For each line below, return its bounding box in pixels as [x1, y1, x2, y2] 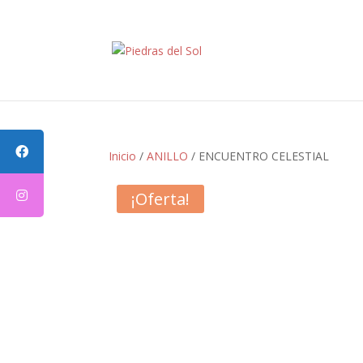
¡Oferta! [131, 188, 190, 210]
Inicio [109, 148, 137, 164]
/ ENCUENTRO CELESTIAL [188, 148, 330, 164]
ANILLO [147, 148, 189, 164]
